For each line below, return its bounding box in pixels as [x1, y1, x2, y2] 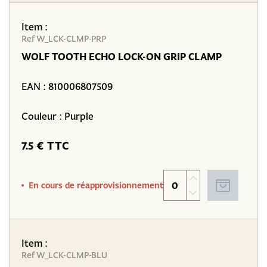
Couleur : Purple [21, 110, 94, 122]
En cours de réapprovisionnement [29, 179, 163, 191]
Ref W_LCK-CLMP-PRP [21, 33, 106, 44]
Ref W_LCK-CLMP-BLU [21, 250, 107, 260]
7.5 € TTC [21, 138, 69, 153]
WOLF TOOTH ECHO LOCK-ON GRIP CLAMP [21, 50, 222, 63]
